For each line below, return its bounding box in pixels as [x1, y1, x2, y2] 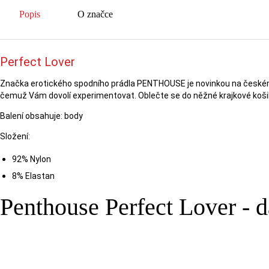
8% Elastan [12, 171, 55, 181]
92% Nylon [12, 154, 51, 164]
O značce [77, 9, 113, 19]
